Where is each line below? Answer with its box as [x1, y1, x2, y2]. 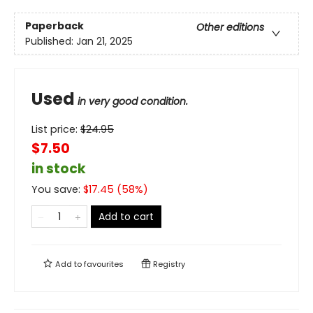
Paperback [25, 18, 84, 33]
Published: [25, 34, 76, 48]
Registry [151, 259, 185, 270]
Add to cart [99, 210, 154, 224]
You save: [31, 182, 83, 197]
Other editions [196, 20, 264, 34]
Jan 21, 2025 [76, 34, 133, 48]
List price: [31, 122, 80, 137]
